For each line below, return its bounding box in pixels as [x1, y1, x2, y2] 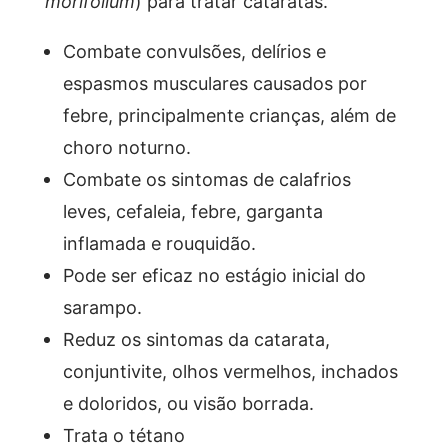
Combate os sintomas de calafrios [62, 166, 351, 191]
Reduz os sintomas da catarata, [62, 326, 330, 351]
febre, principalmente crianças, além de [62, 102, 396, 127]
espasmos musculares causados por [62, 70, 367, 95]
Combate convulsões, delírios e [62, 38, 326, 63]
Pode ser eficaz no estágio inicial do [62, 262, 366, 287]
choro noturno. [62, 134, 191, 159]
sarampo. [62, 294, 142, 319]
